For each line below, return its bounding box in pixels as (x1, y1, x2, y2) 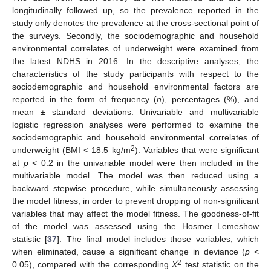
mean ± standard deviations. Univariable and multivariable (12, 107, 259, 117)
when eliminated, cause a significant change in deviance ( (12, 247, 246, 257)
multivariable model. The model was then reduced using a (12, 171, 259, 181)
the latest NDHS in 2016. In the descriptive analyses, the (12, 56, 259, 67)
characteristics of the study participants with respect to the (12, 69, 259, 79)
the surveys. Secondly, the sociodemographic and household (12, 31, 259, 41)
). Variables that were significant (134, 145, 259, 155)
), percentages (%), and (162, 94, 260, 105)
